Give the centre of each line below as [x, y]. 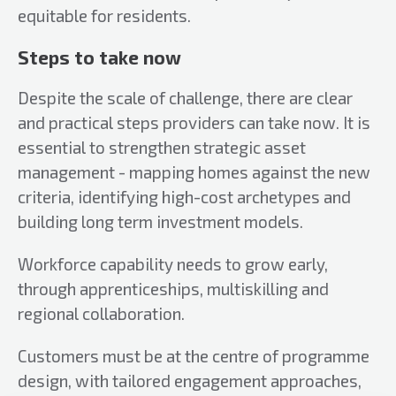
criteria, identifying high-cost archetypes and [184, 197]
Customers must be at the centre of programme [194, 356]
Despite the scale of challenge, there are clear [185, 98]
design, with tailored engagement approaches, [190, 381]
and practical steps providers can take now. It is [194, 122]
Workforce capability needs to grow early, [173, 264]
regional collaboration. [101, 313]
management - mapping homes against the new [194, 172]
